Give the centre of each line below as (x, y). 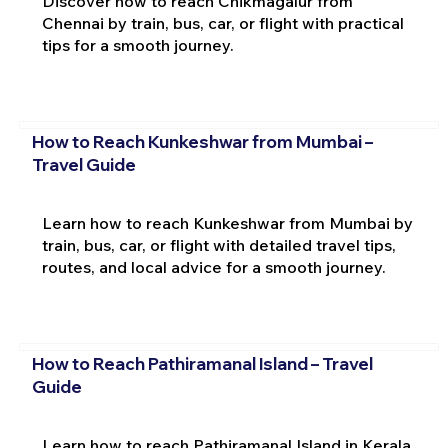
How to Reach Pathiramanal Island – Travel (202, 364)
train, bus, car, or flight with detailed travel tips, (218, 244)
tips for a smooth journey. (137, 44)
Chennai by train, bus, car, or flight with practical (222, 22)
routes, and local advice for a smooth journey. (213, 266)
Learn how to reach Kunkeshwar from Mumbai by (227, 222)
